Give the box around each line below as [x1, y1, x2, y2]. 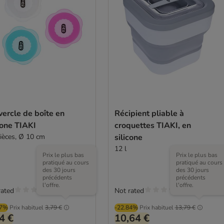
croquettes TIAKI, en [114, 120, 191, 131]
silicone [114, 132, 142, 143]
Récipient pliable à [114, 108, 184, 119]
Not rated [114, 186, 144, 195]
